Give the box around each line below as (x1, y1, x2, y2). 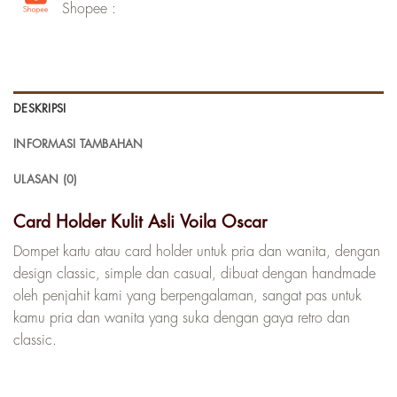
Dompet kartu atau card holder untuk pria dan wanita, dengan (13, 245, 380, 260)
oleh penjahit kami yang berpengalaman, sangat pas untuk (13, 289, 362, 304)
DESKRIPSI (13, 102, 66, 114)
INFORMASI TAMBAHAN (13, 137, 144, 150)
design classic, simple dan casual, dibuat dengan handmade (13, 267, 376, 282)
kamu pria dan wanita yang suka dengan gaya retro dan (13, 311, 350, 326)
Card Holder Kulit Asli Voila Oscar (13, 213, 267, 230)
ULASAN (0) (13, 173, 78, 185)
